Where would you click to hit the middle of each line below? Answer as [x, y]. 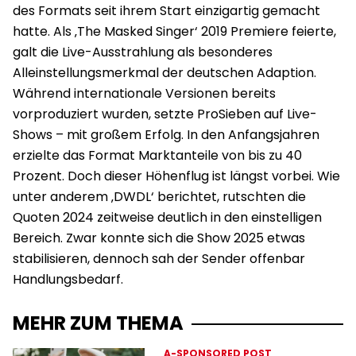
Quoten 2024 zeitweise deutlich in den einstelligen [167, 217]
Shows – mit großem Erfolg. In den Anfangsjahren [166, 134]
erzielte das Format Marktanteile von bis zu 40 [157, 155]
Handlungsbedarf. [68, 279]
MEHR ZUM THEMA [98, 323]
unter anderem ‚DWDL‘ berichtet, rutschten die [159, 196]
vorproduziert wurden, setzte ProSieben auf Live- [165, 114]
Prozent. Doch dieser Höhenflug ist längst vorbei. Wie [176, 176]
